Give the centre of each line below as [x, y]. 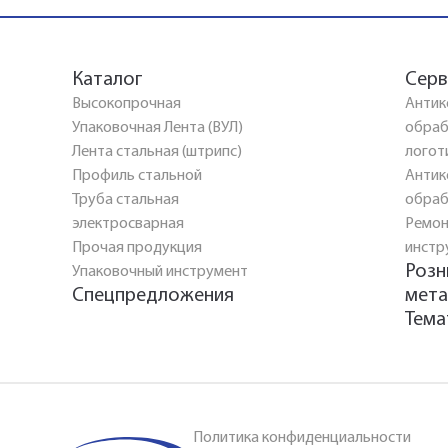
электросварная [128, 224]
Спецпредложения [153, 296]
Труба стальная [125, 200]
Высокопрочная [126, 104]
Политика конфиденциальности [302, 438]
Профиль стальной [137, 176]
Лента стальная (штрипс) [157, 152]
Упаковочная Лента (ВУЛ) [157, 128]
